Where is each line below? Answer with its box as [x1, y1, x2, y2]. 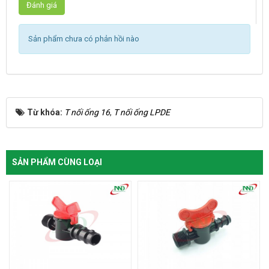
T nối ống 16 [64, 107, 110, 117]
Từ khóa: [27, 107, 64, 117]
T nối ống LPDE [113, 107, 170, 117]
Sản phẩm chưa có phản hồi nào [28, 34, 139, 43]
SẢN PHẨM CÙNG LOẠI [12, 157, 102, 167]
